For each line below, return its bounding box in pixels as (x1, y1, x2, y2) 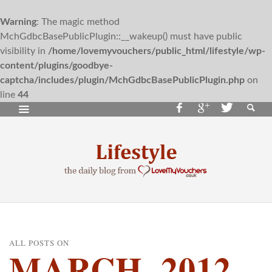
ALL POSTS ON (9, 237, 69, 248)
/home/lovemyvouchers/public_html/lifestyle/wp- (48, 46, 265, 56)
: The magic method (36, 17, 120, 27)
